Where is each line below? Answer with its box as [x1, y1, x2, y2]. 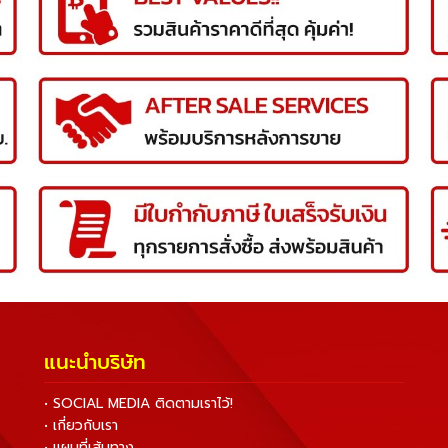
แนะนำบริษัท [44, 346, 146, 377]
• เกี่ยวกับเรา [44, 414, 118, 436]
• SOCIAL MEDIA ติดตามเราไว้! [44, 392, 233, 414]
